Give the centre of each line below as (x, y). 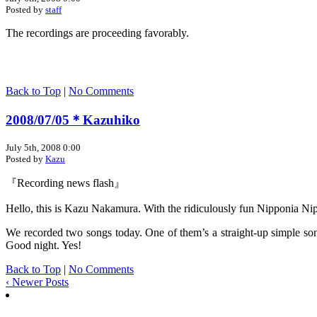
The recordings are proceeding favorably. (97, 33)
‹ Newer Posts (37, 282)
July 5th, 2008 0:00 (43, 148)
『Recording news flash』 (65, 183)
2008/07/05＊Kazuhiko (73, 120)
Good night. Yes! (44, 246)
